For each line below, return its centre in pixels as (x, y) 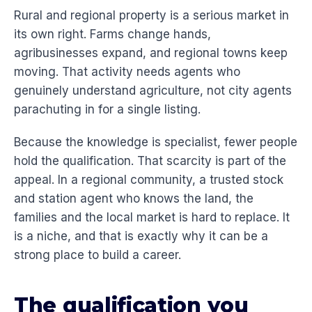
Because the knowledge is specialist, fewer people (156, 142)
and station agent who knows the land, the (134, 199)
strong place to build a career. (97, 255)
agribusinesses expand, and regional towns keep (151, 53)
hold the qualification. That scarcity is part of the (150, 161)
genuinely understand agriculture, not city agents (153, 91)
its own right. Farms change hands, (112, 34)
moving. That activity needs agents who (127, 72)
